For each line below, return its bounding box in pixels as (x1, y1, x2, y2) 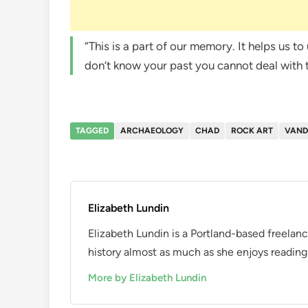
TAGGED (76, 125, 109, 135)
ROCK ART (231, 125, 273, 135)
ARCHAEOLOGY (120, 125, 184, 135)
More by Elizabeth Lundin (88, 271, 206, 284)
